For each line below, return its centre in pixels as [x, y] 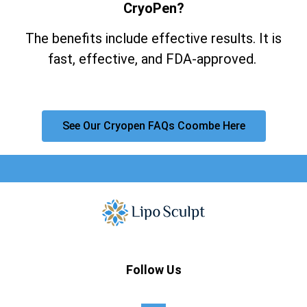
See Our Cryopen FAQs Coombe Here [153, 126]
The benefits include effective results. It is [153, 38]
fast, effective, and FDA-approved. [153, 59]
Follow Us [153, 269]
